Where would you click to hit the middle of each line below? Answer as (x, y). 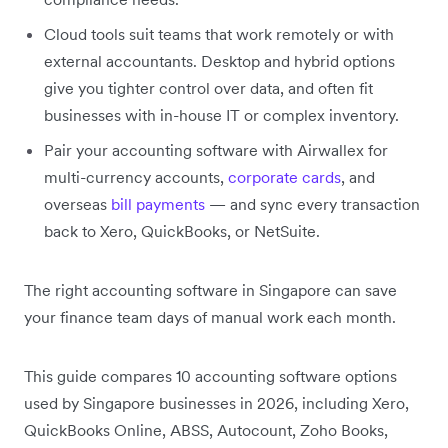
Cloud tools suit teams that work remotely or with (219, 33)
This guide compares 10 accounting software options (210, 375)
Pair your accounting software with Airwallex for (216, 149)
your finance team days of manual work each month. (210, 316)
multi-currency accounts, (136, 176)
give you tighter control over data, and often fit (208, 87)
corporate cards (284, 176)
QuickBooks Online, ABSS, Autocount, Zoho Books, (206, 429)
